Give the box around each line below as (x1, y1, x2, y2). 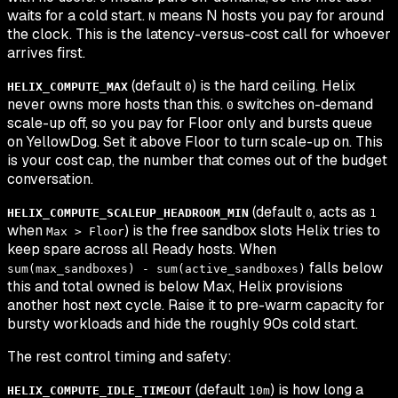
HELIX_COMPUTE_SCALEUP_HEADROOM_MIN (7, 206, 249, 220)
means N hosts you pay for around (155, 6, 384, 26)
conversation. (7, 170, 93, 189)
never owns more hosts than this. (7, 95, 227, 115)
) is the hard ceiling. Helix (192, 76, 355, 96)
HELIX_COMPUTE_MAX (7, 80, 128, 94)
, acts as (313, 203, 370, 222)
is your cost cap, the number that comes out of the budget (7, 151, 387, 171)
